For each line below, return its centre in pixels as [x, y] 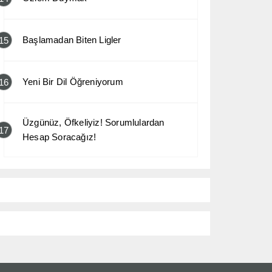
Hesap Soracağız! [59, 137]
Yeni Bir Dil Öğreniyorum [73, 81]
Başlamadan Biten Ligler [72, 39]
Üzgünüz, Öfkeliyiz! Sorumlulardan [93, 122]
